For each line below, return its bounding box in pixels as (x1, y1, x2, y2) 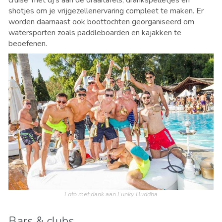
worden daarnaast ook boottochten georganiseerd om (8, 16, 194, 27)
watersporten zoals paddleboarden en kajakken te (8, 27, 181, 38)
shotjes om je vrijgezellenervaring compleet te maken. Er (8, 5, 204, 16)
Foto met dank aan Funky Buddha (64, 189, 158, 199)
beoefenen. (8, 38, 49, 49)
